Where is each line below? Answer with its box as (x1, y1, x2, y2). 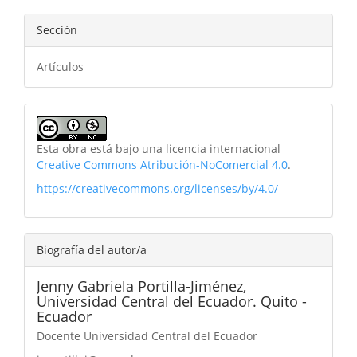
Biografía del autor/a (37, 242, 147, 258)
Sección (37, 22, 77, 38)
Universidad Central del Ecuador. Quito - (37, 292, 307, 312)
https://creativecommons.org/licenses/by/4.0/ (37, 181, 278, 197)
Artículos (37, 59, 84, 75)
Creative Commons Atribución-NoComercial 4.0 (37, 157, 288, 173)
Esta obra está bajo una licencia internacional (37, 141, 280, 157)
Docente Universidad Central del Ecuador (37, 328, 257, 344)
